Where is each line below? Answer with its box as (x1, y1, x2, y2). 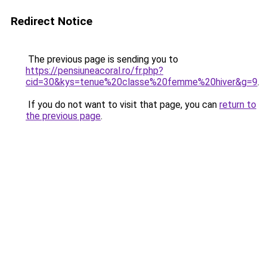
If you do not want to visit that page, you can (26, 99, 219, 110)
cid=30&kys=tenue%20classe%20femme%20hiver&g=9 (26, 76, 257, 88)
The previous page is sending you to (26, 54, 178, 65)
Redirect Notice (11, 14, 92, 28)
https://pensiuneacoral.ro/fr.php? (26, 65, 163, 76)
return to (219, 99, 256, 110)
